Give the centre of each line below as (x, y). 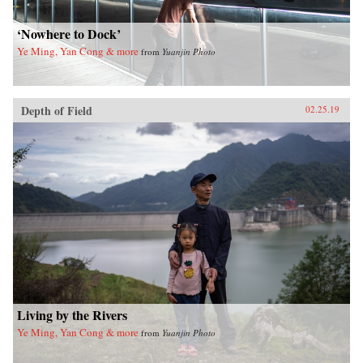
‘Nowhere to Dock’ (69, 33)
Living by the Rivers (72, 314)
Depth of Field (57, 110)
